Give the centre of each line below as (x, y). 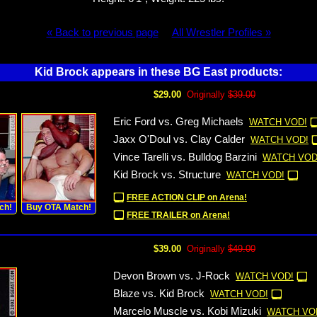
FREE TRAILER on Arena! (178, 215)
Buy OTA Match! (59, 207)
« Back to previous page (102, 33)
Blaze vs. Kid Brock (159, 294)
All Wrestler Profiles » (221, 33)
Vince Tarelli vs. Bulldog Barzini (185, 157)
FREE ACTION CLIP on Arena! (187, 197)
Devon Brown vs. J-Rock (172, 276)
